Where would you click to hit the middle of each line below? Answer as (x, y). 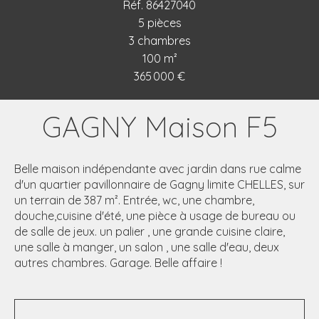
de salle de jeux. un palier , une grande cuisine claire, (150, 231)
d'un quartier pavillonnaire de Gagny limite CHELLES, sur (159, 184)
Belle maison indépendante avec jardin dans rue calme (158, 169)
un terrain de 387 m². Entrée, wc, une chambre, (134, 200)
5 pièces (159, 23)
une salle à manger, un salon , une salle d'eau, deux (147, 247)
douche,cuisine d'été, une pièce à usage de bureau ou (155, 216)
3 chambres (159, 41)
